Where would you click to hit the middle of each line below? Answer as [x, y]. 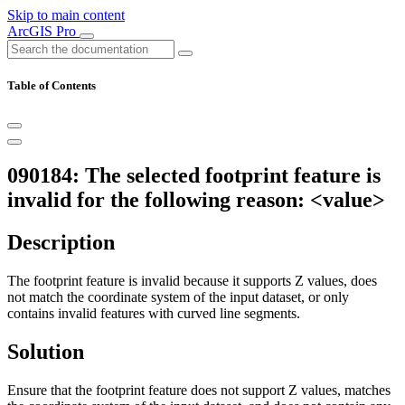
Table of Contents [52, 86]
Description [61, 243]
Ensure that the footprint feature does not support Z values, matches [199, 390]
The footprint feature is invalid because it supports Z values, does [192, 281]
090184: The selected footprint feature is [194, 176]
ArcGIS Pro [43, 31]
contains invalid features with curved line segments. [154, 314]
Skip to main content [66, 15]
